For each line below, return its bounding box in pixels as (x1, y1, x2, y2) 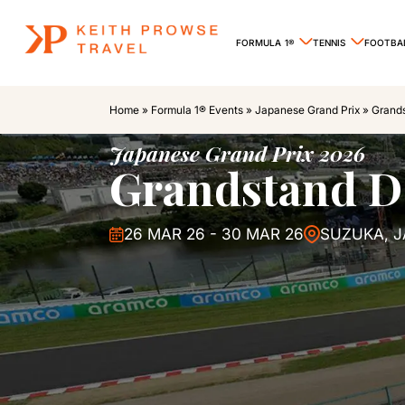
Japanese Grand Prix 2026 (108, 139, 365, 167)
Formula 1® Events (150, 102, 243, 117)
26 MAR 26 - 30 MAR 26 (123, 224, 304, 243)
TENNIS (313, 36, 346, 48)
